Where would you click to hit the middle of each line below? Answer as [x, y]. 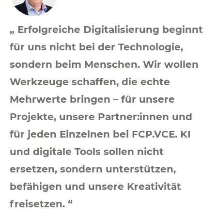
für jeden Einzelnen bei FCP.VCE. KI [100, 134]
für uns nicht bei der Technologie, [96, 47]
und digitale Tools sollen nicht [87, 152]
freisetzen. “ [41, 204]
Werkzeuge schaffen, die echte [90, 82]
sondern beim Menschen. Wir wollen [104, 65]
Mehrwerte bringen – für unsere [92, 100]
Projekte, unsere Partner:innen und [101, 117]
